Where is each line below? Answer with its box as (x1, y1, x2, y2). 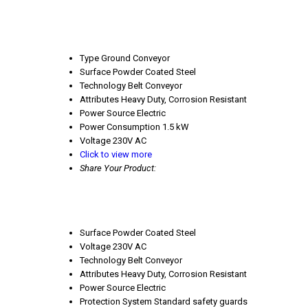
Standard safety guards (154, 296, 247, 307)
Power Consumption (80, 122, 160, 133)
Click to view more (80, 149, 152, 160)
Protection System (80, 296, 152, 307)
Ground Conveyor (101, 53, 170, 64)
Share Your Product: (80, 163, 156, 174)
